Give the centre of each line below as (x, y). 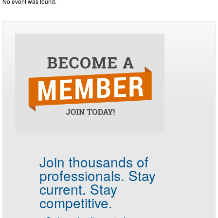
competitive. (76, 202)
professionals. (82, 175)
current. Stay (78, 189)
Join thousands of (94, 161)
